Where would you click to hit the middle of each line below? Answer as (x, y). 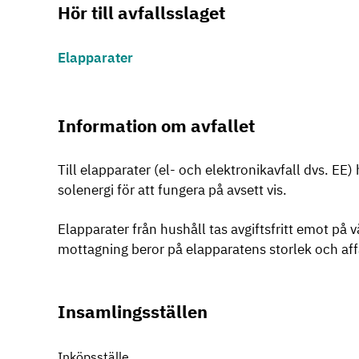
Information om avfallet (156, 125)
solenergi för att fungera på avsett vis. (172, 190)
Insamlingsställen (133, 312)
